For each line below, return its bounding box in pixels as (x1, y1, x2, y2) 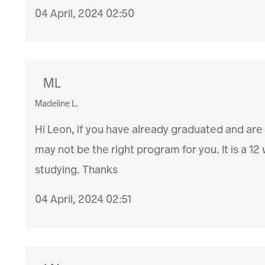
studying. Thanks (35, 162, 118, 177)
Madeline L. (35, 98, 79, 109)
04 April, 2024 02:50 (35, 6, 135, 21)
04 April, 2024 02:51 (35, 192, 132, 206)
